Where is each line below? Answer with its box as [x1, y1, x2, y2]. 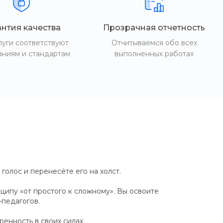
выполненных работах [114, 49, 194, 58]
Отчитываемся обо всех [111, 38, 197, 47]
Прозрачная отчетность [103, 23, 206, 32]
